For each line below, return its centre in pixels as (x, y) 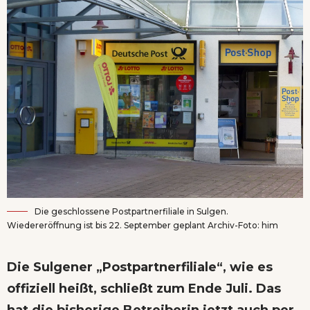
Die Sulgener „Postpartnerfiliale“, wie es (140, 267)
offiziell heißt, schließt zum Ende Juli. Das (144, 288)
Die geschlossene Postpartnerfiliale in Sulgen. (131, 211)
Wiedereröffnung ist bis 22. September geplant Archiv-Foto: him (143, 225)
